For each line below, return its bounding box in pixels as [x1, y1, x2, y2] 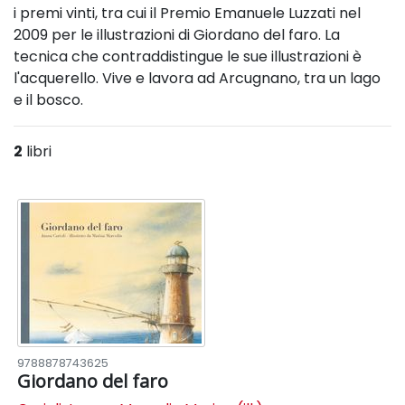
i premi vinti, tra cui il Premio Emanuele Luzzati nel [14, 3, 361, 24]
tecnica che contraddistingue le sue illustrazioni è [14, 46, 362, 67]
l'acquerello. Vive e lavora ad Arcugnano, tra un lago [14, 68, 381, 89]
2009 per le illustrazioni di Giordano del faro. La [14, 24, 340, 45]
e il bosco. [14, 89, 83, 110]
